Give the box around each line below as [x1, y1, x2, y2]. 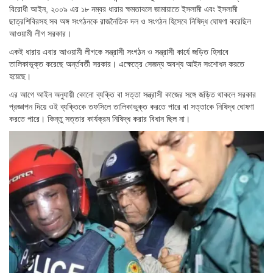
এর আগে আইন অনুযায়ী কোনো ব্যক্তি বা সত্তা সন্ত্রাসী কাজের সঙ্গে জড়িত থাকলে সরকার [9, 90, 256, 100]
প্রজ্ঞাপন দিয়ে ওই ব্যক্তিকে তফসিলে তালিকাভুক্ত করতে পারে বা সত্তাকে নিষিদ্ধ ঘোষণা [9, 102, 254, 112]
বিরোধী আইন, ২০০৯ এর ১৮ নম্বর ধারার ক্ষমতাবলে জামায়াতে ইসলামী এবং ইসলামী [9, 4, 238, 15]
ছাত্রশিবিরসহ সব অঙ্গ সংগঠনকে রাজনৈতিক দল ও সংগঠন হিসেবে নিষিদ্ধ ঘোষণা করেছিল [9, 16, 251, 27]
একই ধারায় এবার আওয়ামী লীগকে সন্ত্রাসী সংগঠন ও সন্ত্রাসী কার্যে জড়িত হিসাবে [9, 47, 229, 57]
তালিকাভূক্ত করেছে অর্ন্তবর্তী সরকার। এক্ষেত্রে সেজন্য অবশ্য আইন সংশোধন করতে [9, 59, 244, 69]
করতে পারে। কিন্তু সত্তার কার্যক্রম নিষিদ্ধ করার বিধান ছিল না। [9, 114, 190, 124]
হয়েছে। [9, 71, 31, 82]
